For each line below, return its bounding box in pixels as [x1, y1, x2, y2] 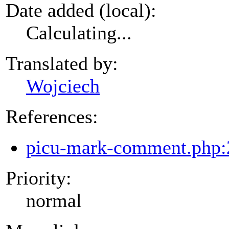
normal [26, 189, 82, 211]
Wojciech [26, 75, 100, 97]
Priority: [6, 167, 72, 189]
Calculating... [26, 21, 132, 43]
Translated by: [6, 52, 118, 74]
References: [6, 105, 98, 127]
